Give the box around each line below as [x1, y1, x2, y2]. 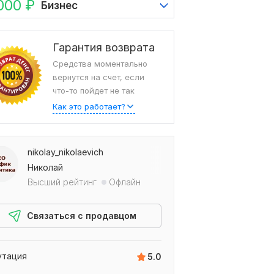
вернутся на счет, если [53, 72, 144, 83]
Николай [28, 162, 63, 173]
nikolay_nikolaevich [28, 147, 103, 158]
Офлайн [109, 177, 141, 188]
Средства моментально [53, 59, 147, 69]
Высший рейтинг [28, 177, 97, 188]
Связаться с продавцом [26, 210, 136, 221]
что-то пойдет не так [53, 86, 135, 96]
